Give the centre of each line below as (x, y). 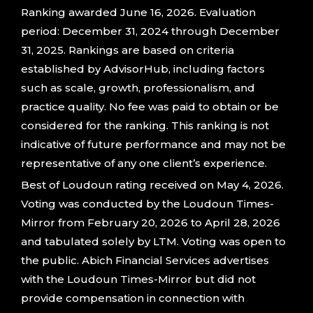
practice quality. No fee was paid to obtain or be (150, 107)
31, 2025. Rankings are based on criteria (128, 50)
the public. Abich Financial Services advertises (145, 261)
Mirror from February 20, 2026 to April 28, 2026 (151, 223)
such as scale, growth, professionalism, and (138, 88)
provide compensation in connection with (133, 298)
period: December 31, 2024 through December (150, 31)
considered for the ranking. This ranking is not (145, 126)
